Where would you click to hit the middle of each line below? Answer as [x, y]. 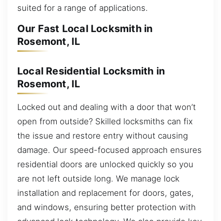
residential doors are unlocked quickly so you [105, 165]
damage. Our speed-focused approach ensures [110, 150]
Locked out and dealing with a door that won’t [107, 107]
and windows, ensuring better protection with [107, 207]
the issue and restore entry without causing [103, 136]
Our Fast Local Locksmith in [85, 29]
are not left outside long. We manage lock [98, 179]
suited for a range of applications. [83, 8]
